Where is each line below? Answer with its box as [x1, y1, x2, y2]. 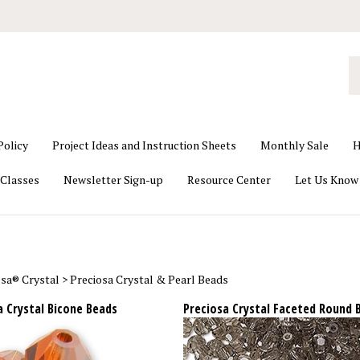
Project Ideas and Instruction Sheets [51, 137, 236, 153]
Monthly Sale [260, 137, 329, 153]
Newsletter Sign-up [63, 172, 163, 187]
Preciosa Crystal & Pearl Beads [69, 272, 228, 287]
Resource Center [187, 172, 271, 187]
